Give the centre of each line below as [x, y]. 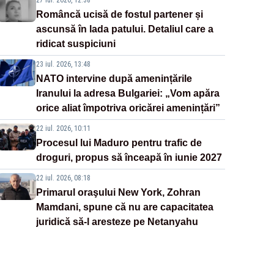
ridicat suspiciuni [76, 44]
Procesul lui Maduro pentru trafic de [119, 143]
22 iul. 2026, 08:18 [63, 178]
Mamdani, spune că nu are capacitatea [124, 207]
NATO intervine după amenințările [114, 79]
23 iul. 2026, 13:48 [63, 65]
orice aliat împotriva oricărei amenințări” [128, 108]
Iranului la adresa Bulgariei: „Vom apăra [128, 94]
